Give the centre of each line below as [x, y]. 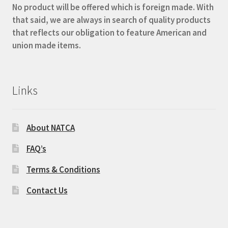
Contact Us [47, 190]
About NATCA [50, 127]
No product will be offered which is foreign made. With [113, 7]
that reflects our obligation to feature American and [110, 32]
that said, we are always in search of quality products [112, 20]
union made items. [47, 45]
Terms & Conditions [63, 169]
